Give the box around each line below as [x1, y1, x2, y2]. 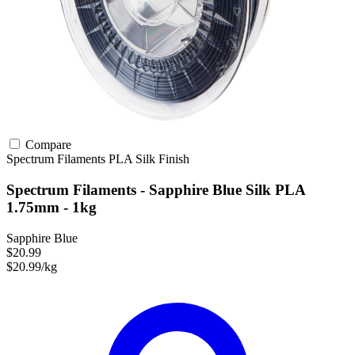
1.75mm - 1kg [6, 198, 97, 216]
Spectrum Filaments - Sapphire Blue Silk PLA [6, 181, 305, 198]
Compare [22, 138, 71, 152]
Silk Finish [136, 152, 189, 166]
